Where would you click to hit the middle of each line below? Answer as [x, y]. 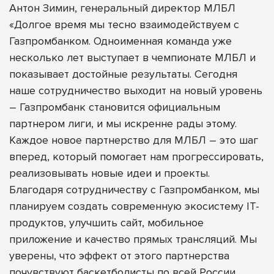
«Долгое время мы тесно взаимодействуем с [124, 24]
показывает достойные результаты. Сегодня [123, 74]
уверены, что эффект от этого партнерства [119, 255]
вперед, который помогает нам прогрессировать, [136, 156]
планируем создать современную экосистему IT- [134, 206]
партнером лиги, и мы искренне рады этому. [123, 123]
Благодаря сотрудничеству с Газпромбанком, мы [134, 189]
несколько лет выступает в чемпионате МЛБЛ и [132, 57]
